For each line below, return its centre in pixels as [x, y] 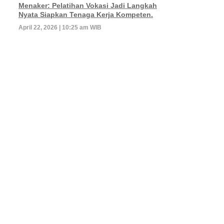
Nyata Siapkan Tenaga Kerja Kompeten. [86, 14]
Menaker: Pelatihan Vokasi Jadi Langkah [88, 5]
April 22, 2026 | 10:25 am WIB [60, 27]
